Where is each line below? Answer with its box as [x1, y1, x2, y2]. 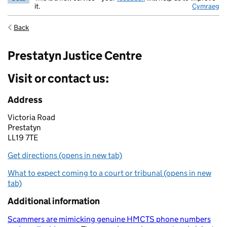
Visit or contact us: [8, 71, 109, 86]
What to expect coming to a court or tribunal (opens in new [8, 168, 211, 178]
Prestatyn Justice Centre [8, 48, 142, 63]
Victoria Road [8, 112, 55, 122]
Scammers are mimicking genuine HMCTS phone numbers [8, 214, 211, 224]
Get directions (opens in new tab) [8, 150, 122, 160]
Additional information [8, 196, 100, 207]
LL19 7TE [8, 133, 38, 142]
